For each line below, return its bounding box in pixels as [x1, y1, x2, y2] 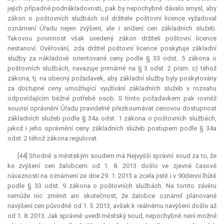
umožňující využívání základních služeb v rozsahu [61, 84, 216, 92]
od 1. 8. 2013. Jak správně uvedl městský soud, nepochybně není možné [7, 212, 216, 220]
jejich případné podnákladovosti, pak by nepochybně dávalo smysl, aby [7, 4, 216, 12]
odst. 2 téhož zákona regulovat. [7, 134, 98, 142]
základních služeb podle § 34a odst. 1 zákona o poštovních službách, [7, 114, 216, 122]
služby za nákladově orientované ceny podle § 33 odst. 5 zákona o [7, 54, 216, 62]
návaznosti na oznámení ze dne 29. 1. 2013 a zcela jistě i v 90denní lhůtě [7, 172, 216, 180]
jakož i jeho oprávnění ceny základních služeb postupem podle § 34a [7, 124, 216, 132]
